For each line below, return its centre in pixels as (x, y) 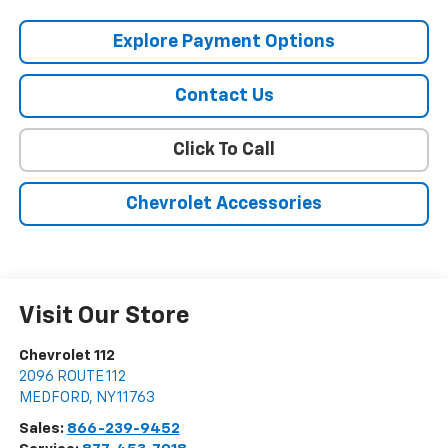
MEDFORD (53, 398)
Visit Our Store (104, 316)
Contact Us (224, 96)
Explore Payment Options (224, 42)
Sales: (42, 429)
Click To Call (224, 150)
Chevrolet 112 (66, 356)
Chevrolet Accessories (224, 204)
